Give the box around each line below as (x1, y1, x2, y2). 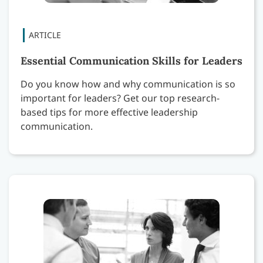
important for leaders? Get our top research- (21, 91, 220, 104)
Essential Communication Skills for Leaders (21, 53, 242, 68)
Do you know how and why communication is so (21, 77, 235, 90)
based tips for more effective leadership (21, 105, 198, 119)
